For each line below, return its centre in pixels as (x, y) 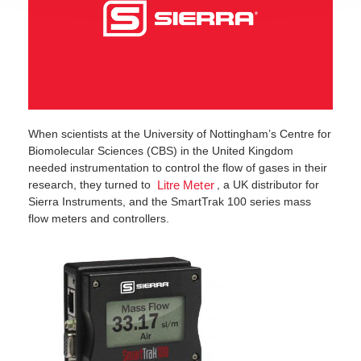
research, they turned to (91, 184)
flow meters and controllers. (99, 218)
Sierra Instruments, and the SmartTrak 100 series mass (170, 201)
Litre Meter (185, 186)
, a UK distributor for (268, 184)
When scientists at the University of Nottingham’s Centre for (180, 133)
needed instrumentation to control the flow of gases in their (178, 167)
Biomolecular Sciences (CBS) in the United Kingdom (161, 150)
